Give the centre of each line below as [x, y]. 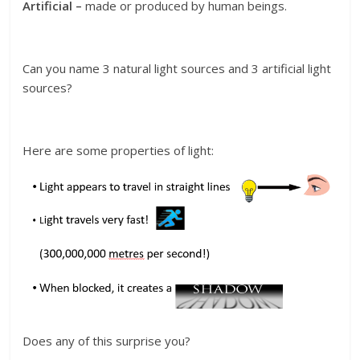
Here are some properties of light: [119, 150]
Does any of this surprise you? [107, 341]
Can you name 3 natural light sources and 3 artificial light [177, 68]
